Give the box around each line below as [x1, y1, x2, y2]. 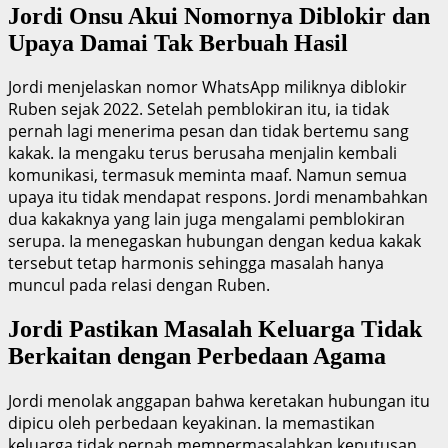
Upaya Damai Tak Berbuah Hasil [8, 29, 348, 56]
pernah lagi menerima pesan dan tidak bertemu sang [8, 120, 409, 143]
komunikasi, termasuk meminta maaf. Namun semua [8, 164, 407, 187]
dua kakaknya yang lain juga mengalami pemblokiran [8, 208, 405, 231]
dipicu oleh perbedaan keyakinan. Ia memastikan [8, 412, 375, 435]
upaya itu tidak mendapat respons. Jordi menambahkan [8, 186, 428, 209]
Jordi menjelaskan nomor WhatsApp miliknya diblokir [8, 76, 407, 99]
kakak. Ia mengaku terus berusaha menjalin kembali [8, 142, 397, 165]
